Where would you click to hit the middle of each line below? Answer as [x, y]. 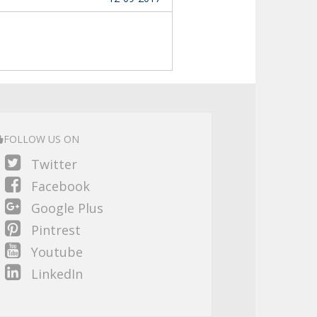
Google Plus [65, 208]
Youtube [55, 252]
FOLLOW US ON [41, 139]
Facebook [58, 186]
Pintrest [54, 230]
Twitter [52, 164]
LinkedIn [55, 274]
